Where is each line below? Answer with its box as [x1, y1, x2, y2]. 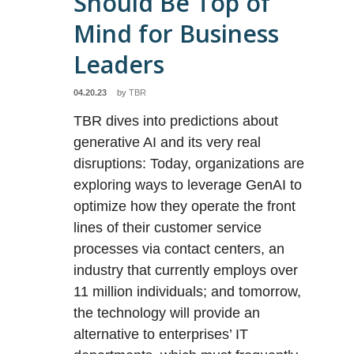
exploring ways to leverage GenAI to [73, 177, 303, 193]
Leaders [73, 48, 165, 81]
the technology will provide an [73, 305, 261, 321]
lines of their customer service [73, 220, 262, 235]
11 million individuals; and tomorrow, [73, 284, 302, 299]
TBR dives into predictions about [73, 113, 279, 129]
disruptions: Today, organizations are [73, 156, 305, 171]
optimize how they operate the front [73, 198, 296, 214]
